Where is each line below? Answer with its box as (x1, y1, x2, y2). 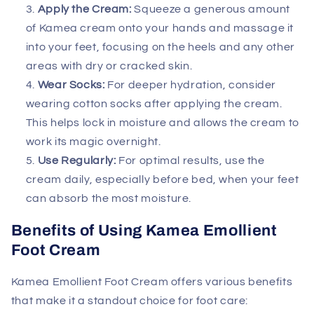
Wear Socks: (37, 78, 105, 90)
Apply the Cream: (37, 3, 132, 15)
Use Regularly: (37, 154, 116, 166)
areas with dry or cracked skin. (25, 60, 193, 71)
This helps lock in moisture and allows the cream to (25, 116, 299, 128)
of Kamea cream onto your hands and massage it (25, 22, 294, 34)
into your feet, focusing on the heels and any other (25, 41, 295, 53)
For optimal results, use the (116, 154, 265, 166)
